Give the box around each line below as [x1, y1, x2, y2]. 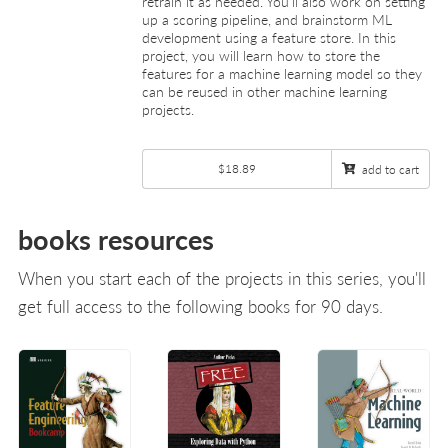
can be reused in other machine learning [142, 80, 387, 101]
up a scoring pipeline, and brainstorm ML [142, 8, 392, 29]
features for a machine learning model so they [142, 62, 422, 83]
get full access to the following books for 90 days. [18, 294, 383, 319]
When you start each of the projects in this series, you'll [18, 266, 426, 291]
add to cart [362, 160, 419, 178]
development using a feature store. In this [142, 26, 396, 47]
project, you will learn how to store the [142, 44, 380, 65]
